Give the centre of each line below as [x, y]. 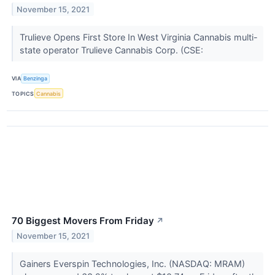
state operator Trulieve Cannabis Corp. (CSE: [112, 50]
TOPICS [23, 93]
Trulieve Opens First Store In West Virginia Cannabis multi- [138, 37]
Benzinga [36, 79]
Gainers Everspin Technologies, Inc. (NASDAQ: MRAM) [132, 264]
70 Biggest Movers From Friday [83, 221]
